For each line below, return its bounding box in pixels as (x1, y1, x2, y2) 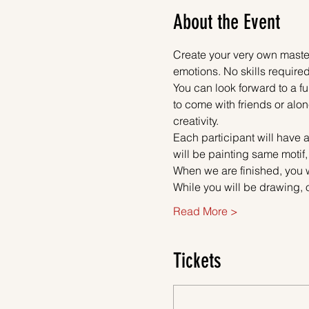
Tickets (172, 248, 221, 273)
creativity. (172, 114, 219, 128)
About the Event (172, 10, 280, 34)
